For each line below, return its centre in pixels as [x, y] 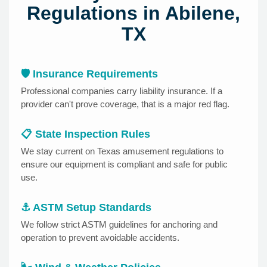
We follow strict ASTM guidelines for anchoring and [119, 225]
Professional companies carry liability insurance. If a [122, 91]
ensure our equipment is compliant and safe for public [124, 164]
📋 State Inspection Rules [86, 134]
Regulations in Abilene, [133, 13]
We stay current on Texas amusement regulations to [122, 151]
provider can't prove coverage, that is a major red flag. [125, 104]
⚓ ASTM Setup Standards [86, 208]
